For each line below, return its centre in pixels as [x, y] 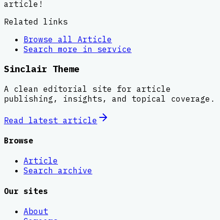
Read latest [33, 120]
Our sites [26, 191]
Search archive [58, 171]
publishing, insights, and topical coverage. [110, 98]
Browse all [51, 39]
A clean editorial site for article [87, 89]
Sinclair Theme [42, 69]
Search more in [60, 49]
